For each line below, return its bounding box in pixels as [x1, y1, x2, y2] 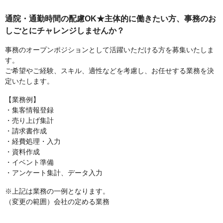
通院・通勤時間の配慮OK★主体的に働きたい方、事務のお [5, 14, 216, 23]
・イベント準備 [5, 158, 54, 167]
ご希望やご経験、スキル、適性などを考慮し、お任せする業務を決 [5, 67, 214, 75]
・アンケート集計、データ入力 [5, 169, 103, 177]
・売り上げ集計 [5, 116, 54, 125]
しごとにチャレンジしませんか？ [5, 26, 124, 35]
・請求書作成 [5, 127, 47, 135]
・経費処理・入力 [5, 137, 61, 146]
